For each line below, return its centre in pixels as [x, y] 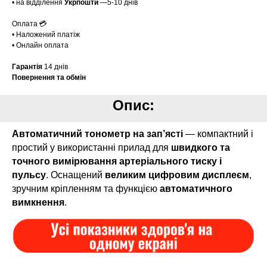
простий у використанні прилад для [90, 148]
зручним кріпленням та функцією [86, 189]
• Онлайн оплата [40, 46]
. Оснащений [75, 175]
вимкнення [38, 203]
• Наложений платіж [46, 35]
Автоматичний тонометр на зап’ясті [97, 134]
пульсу [29, 175]
